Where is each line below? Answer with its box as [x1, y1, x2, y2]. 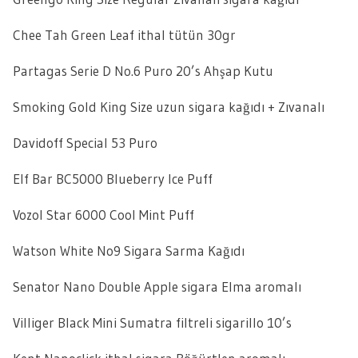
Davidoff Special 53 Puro [13, 134, 157, 151]
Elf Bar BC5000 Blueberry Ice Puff [13, 170, 213, 187]
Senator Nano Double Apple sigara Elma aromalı [13, 278, 301, 295]
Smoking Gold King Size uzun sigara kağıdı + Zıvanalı [13, 98, 324, 115]
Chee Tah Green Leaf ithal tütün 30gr [13, 26, 236, 43]
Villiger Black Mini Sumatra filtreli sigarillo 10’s [13, 314, 292, 331]
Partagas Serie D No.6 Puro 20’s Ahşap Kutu [13, 62, 273, 79]
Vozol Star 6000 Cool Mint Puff [13, 206, 194, 223]
